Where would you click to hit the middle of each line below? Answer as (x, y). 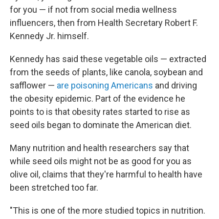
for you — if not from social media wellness (93, 10)
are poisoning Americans (105, 85)
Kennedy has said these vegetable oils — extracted (108, 59)
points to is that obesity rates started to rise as (100, 112)
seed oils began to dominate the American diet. (101, 125)
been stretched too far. (54, 187)
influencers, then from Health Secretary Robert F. (104, 23)
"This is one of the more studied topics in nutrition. (108, 210)
